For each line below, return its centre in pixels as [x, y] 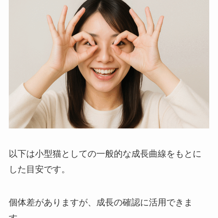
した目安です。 [39, 169]
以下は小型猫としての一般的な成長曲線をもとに [105, 154]
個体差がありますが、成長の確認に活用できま [100, 202]
